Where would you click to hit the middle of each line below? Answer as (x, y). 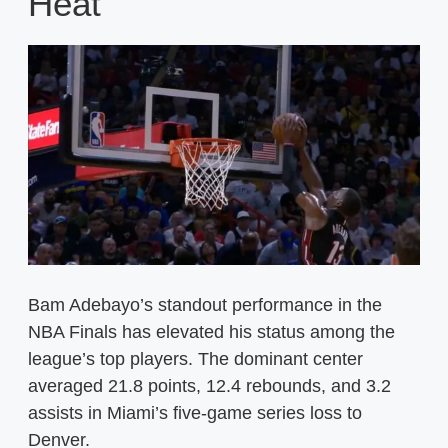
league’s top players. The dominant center (195, 359)
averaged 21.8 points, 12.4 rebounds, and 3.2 (209, 386)
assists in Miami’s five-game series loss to (195, 413)
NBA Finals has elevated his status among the (211, 332)
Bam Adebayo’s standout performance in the (205, 305)
